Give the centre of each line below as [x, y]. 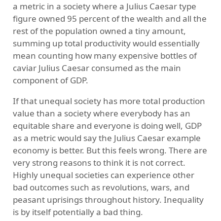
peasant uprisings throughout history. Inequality [108, 200]
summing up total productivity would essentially [106, 43]
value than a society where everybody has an [101, 113]
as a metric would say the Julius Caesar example [107, 138]
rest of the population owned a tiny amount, [99, 31]
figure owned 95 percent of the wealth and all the [110, 19]
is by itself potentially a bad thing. [78, 212]
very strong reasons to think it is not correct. [99, 163]
